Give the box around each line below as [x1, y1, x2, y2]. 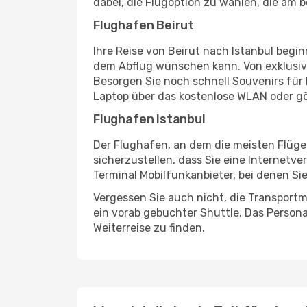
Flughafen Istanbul [93, 112, 206, 127]
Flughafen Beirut [93, 18, 195, 33]
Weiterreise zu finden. [93, 221, 205, 234]
